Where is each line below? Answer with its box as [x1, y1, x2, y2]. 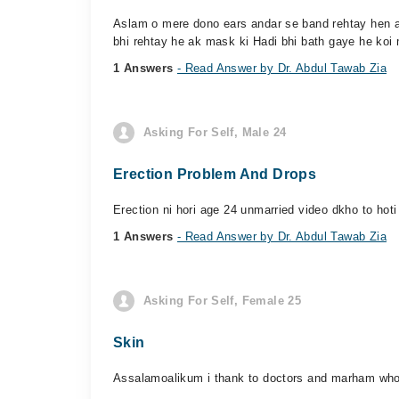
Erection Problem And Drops [113, 167, 317, 182]
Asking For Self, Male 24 [143, 126, 287, 139]
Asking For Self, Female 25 [143, 294, 302, 307]
